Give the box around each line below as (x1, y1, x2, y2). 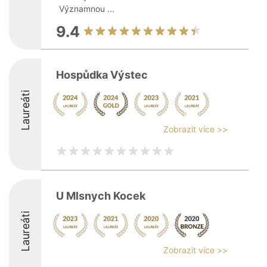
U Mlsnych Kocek (56, 190, 145, 202)
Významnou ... (59, 4, 114, 14)
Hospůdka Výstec (56, 69, 148, 81)
